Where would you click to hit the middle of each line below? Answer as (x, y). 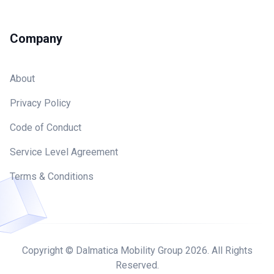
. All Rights (230, 250)
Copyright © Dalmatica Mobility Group (103, 250)
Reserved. (137, 265)
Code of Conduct (46, 127)
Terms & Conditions (52, 176)
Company (36, 38)
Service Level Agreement (64, 152)
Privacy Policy (40, 103)
